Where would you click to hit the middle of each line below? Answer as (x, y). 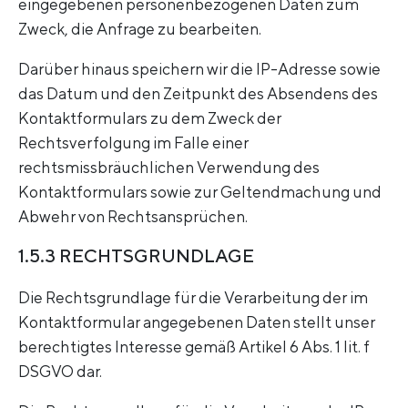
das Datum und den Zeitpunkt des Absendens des (198, 94)
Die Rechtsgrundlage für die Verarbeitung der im (193, 298)
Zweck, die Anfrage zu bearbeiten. (140, 29)
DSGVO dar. (60, 372)
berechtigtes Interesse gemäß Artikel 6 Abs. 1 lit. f (194, 347)
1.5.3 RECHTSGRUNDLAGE (136, 255)
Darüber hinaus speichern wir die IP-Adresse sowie (199, 69)
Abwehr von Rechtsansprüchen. (133, 217)
